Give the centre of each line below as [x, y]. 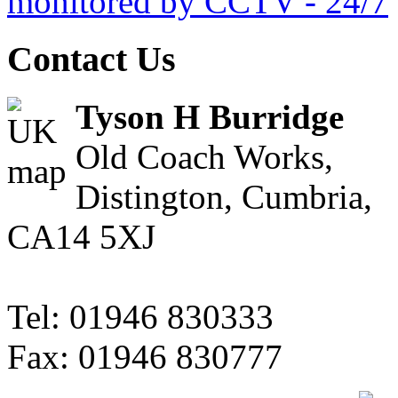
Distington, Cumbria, [224, 196]
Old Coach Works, [204, 156]
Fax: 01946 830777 [145, 356]
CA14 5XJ [81, 236]
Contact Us [92, 60]
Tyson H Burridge [210, 116]
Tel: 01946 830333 [140, 316]
